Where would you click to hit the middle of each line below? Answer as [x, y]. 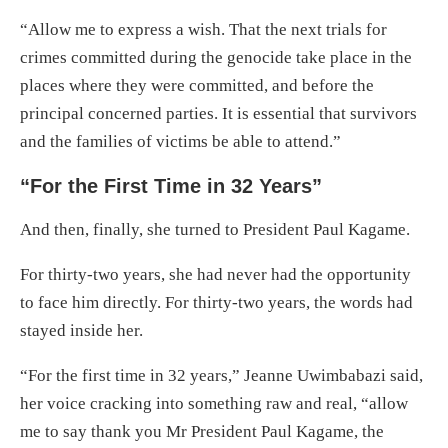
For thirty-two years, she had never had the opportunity [215, 274]
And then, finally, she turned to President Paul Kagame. [215, 229]
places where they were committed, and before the [197, 85]
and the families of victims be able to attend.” [180, 141]
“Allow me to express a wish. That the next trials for [203, 29]
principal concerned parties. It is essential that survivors [218, 113]
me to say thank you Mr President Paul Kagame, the [202, 431]
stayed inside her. [81, 330]
